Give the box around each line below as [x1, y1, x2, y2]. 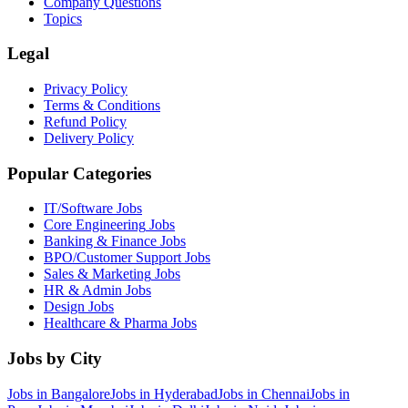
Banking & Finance [44, 233, 157, 250]
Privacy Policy [44, 81, 127, 97]
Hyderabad [154, 385, 218, 402]
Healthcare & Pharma [44, 315, 168, 331]
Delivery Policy [44, 130, 134, 146]
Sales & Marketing [44, 266, 151, 282]
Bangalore [51, 385, 110, 402]
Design [44, 299, 85, 315]
